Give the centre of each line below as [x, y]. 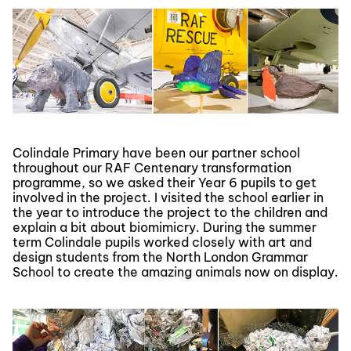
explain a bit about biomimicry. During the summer [165, 227]
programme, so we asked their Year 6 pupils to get [165, 182]
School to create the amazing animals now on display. [175, 271]
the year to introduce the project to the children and [170, 212]
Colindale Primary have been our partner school [156, 152]
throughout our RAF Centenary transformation [152, 167]
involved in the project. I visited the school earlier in [168, 197]
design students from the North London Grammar [160, 257]
